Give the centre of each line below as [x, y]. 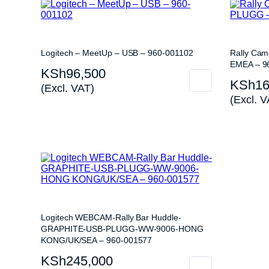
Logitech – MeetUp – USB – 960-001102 [117, 53]
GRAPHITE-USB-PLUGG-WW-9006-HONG [122, 229]
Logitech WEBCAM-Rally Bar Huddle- [111, 217]
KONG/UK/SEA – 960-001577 [97, 240]
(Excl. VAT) [68, 88]
